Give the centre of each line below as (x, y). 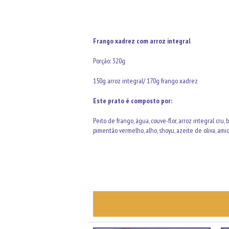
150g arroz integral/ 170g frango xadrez (145, 81)
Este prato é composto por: (133, 101)
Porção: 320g (109, 61)
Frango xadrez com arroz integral (143, 41)
